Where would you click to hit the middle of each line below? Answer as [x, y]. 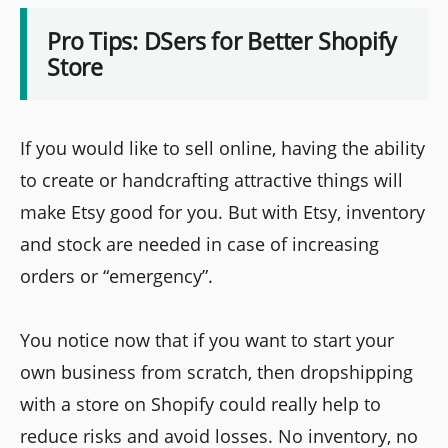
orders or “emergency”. [116, 276]
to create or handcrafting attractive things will [211, 180]
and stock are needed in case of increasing [199, 244]
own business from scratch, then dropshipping [216, 372]
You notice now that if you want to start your [207, 340]
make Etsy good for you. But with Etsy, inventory [222, 212]
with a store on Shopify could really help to [200, 404]
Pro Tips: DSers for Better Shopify [222, 41]
